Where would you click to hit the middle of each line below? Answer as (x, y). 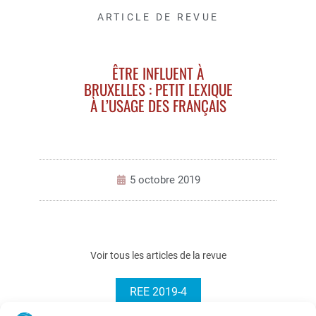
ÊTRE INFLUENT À (158, 73)
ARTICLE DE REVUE (158, 17)
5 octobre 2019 (165, 180)
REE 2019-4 (158, 291)
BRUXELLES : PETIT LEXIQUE (158, 89)
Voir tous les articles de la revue (158, 255)
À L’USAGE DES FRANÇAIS (158, 105)
